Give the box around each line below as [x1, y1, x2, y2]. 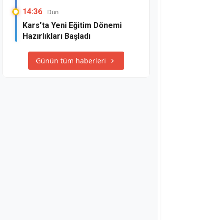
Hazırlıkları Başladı [23, 31, 90, 41]
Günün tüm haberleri [36, 56, 106, 65]
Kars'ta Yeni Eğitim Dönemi [23, 21, 122, 30]
